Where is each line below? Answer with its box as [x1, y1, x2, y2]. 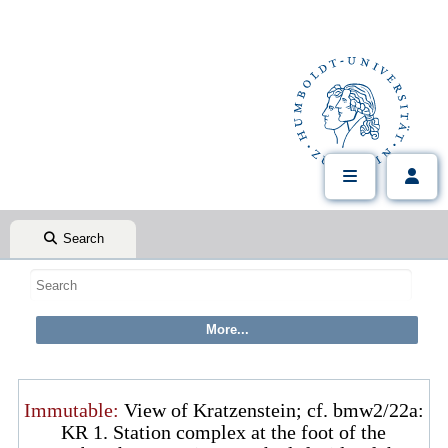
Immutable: [23, 399, 119, 421]
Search [58, 231, 104, 246]
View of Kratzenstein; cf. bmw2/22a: [118, 399, 424, 421]
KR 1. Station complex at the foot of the [61, 421, 387, 443]
